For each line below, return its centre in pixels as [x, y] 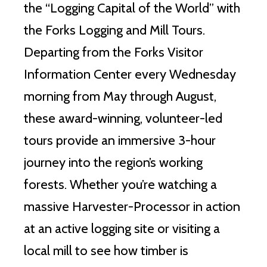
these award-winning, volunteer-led [123, 119]
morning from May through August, [120, 97]
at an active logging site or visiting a [122, 229]
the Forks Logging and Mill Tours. [114, 30]
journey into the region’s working [113, 163]
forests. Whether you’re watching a [120, 185]
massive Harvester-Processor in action [132, 207]
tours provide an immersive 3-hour [120, 141]
